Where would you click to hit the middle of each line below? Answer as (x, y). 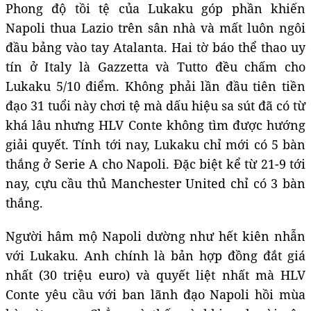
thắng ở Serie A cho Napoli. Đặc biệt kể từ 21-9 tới (155, 163)
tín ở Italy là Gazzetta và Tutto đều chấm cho (155, 66)
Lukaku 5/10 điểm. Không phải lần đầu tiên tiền (155, 86)
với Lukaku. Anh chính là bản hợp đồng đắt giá (155, 255)
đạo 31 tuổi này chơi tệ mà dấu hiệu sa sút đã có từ (155, 105)
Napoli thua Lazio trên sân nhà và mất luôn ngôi (155, 27)
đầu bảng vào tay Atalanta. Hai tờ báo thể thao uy (155, 47)
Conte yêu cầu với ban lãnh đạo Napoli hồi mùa (155, 294)
